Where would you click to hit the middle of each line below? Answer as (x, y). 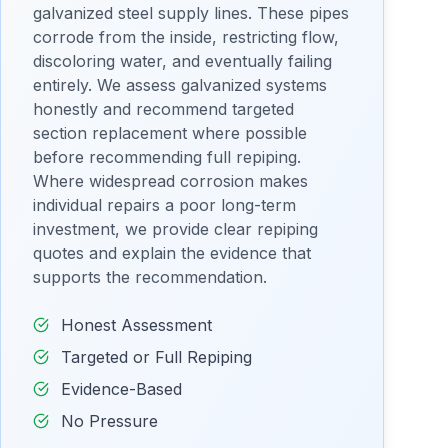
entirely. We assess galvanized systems (180, 85)
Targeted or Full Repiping (156, 357)
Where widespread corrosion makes (170, 181)
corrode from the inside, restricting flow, (186, 37)
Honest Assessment (136, 325)
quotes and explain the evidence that (172, 253)
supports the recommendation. (150, 277)
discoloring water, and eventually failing (182, 61)
